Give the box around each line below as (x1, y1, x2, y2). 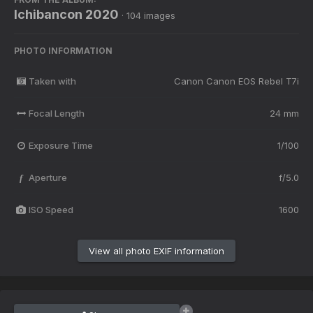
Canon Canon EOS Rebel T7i (174, 75, 299, 87)
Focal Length (28, 107, 85, 119)
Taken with (28, 75, 76, 87)
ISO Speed (28, 203, 73, 215)
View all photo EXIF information (89, 245, 224, 256)
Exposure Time (28, 139, 93, 151)
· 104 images (122, 9, 175, 21)
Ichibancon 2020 (14, 6, 119, 22)
